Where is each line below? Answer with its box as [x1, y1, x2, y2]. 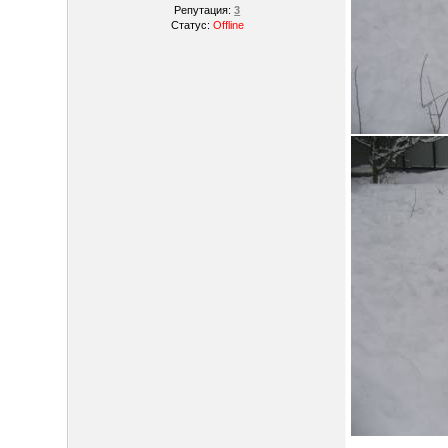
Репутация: [174, 4, 235, 16]
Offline [212, 19, 244, 31]
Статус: [170, 19, 213, 31]
